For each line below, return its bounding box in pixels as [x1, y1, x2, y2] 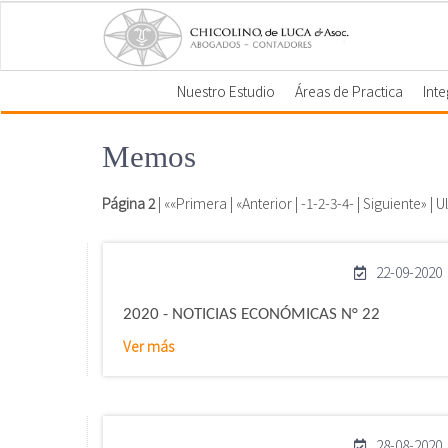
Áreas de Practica [295, 80, 404, 101]
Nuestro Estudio [177, 80, 276, 101]
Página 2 [102, 193, 155, 213]
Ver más [123, 336, 174, 356]
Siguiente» [363, 193, 427, 213]
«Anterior [236, 193, 292, 213]
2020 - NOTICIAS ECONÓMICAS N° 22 [123, 306, 380, 323]
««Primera [164, 193, 227, 213]
